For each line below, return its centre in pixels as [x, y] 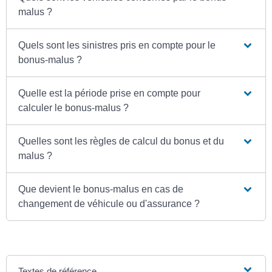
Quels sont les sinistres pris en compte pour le [117, 46]
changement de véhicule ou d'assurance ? [109, 204]
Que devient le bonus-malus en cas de [101, 189]
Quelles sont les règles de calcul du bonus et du [121, 141]
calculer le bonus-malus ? [74, 108]
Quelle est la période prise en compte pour [110, 93]
